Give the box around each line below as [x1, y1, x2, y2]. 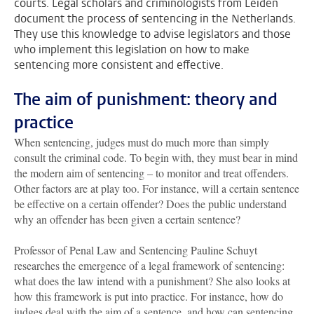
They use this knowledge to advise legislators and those [14, 27, 291, 42]
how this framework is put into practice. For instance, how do [14, 289, 283, 304]
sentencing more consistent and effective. [14, 57, 224, 73]
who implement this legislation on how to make [14, 42, 250, 57]
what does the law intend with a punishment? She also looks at [14, 273, 290, 289]
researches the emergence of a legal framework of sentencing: [14, 258, 285, 273]
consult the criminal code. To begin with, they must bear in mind [14, 150, 298, 165]
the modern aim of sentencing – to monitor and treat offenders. [14, 165, 289, 181]
